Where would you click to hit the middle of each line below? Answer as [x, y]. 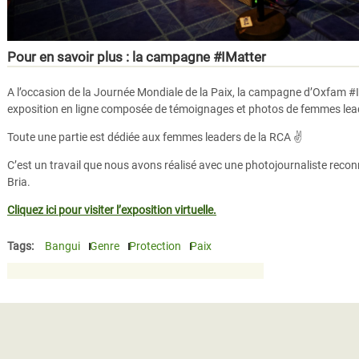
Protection [155, 246]
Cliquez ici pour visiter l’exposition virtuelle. [112, 210]
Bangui [63, 246]
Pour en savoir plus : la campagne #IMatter [137, 56]
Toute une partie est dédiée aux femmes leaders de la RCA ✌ [155, 137]
